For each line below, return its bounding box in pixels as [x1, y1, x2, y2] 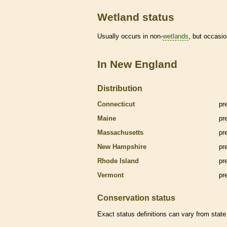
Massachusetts [97, 128, 143, 136]
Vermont [97, 171, 124, 179]
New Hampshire [97, 142, 146, 150]
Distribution [97, 83, 142, 93]
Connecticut [97, 100, 135, 108]
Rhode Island [97, 157, 139, 165]
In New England [97, 58, 177, 70]
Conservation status [97, 193, 175, 202]
